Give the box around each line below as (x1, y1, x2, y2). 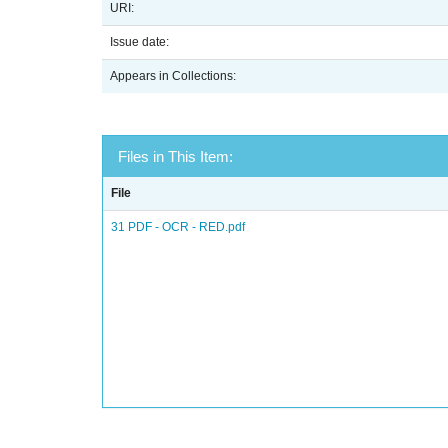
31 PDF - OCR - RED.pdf (111, 220, 245, 234)
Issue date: (110, 35, 172, 49)
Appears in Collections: (110, 69, 236, 83)
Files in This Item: (118, 148, 233, 165)
